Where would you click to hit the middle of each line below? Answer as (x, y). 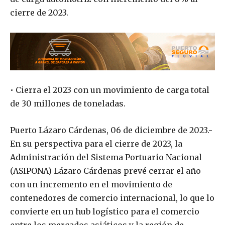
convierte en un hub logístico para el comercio (105, 212)
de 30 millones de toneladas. (68, 104)
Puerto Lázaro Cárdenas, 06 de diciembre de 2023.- (111, 130)
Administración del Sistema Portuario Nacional (106, 157)
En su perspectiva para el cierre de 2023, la (96, 144)
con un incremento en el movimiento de (91, 185)
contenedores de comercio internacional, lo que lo (112, 198)
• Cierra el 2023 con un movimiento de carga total (110, 90)
